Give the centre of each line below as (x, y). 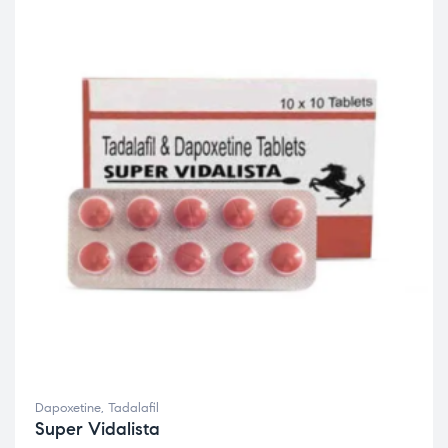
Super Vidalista (97, 429)
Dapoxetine (68, 408)
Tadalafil (133, 408)
